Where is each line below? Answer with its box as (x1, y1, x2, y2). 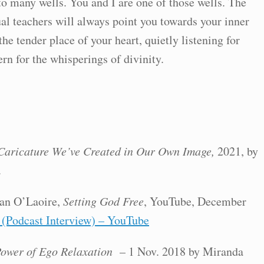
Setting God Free (63, 193, 144, 209)
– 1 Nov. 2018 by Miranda (113, 243, 243, 259)
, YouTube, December (144, 193, 246, 209)
